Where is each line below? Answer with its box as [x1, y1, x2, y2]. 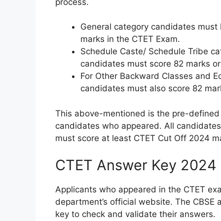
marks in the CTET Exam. [80, 34, 180, 44]
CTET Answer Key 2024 [55, 156, 217, 174]
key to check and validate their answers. [55, 209, 216, 220]
